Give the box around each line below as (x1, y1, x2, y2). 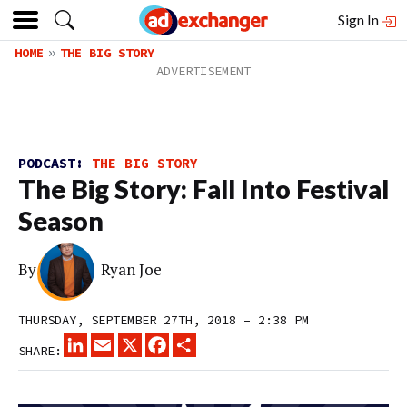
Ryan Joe (101, 259, 163, 281)
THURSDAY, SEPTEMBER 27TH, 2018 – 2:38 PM (18, 312, 309, 328)
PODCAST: (18, 154, 92, 172)
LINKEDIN (87, 333, 145, 349)
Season (18, 205, 104, 236)
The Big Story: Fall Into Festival (18, 174, 389, 204)
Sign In (338, 11, 382, 28)
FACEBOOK (169, 333, 227, 349)
